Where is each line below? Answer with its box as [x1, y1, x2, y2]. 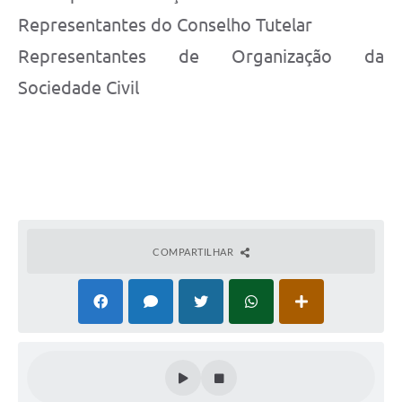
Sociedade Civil [18, 77, 139, 99]
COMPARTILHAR [153, 246, 236, 258]
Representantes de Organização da [18, 46, 384, 67]
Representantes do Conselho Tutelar [18, 14, 312, 36]
